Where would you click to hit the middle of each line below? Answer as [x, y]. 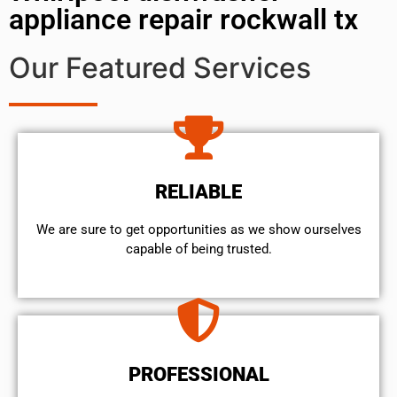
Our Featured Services [160, 67]
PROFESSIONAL [198, 375]
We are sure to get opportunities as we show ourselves [198, 229]
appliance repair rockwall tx [183, 19]
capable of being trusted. [198, 249]
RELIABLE [198, 191]
